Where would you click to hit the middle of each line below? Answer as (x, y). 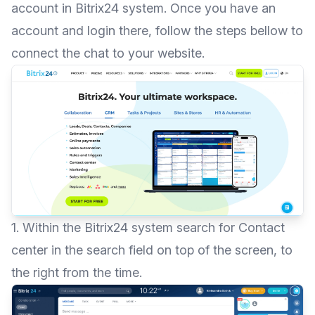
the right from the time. (77, 272)
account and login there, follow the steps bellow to (157, 31)
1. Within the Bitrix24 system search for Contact (148, 227)
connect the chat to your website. (108, 53)
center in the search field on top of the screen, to (152, 250)
